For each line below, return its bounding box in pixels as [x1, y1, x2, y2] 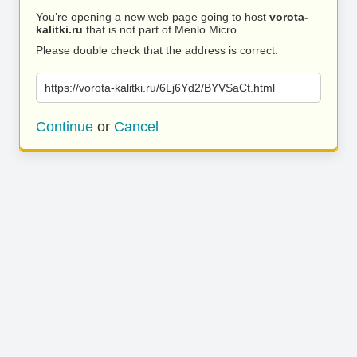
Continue [36, 119, 93, 135]
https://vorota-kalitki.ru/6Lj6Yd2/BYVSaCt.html [45, 81, 275, 94]
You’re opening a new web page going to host [36, 10, 269, 23]
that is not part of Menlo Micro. [83, 23, 240, 36]
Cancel [114, 119, 159, 135]
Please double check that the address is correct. [36, 44, 278, 57]
